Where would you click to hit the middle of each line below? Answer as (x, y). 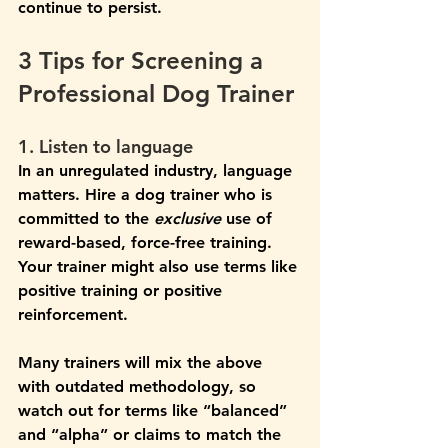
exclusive (187, 219)
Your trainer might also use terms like (160, 267)
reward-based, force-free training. (147, 243)
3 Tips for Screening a (144, 61)
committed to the (86, 219)
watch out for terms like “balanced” (155, 411)
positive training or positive (122, 291)
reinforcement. (75, 315)
